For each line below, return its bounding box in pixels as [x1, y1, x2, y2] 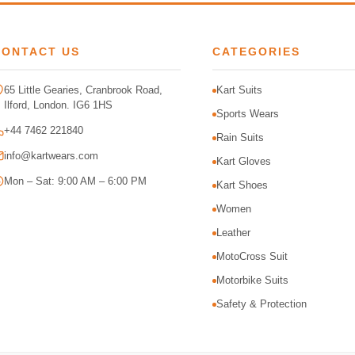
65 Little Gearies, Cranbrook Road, [3, 84, 162, 96]
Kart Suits [216, 84, 262, 96]
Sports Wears [216, 108, 279, 120]
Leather [216, 227, 250, 239]
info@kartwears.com [3, 150, 98, 162]
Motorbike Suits [216, 274, 288, 286]
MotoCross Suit [216, 250, 288, 262]
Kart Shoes [216, 179, 268, 191]
